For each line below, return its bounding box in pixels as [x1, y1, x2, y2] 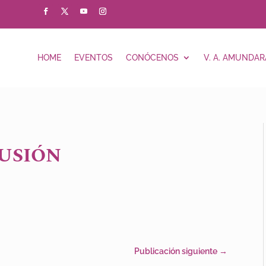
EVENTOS [74, 53, 113, 63]
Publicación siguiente [134, 246, 218, 256]
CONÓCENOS [125, 53, 179, 63]
